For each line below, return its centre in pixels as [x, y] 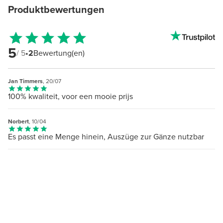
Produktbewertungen [56, 9]
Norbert [18, 121]
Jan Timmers [25, 81]
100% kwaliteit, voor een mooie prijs [70, 96]
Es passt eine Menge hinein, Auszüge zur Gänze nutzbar [106, 136]
